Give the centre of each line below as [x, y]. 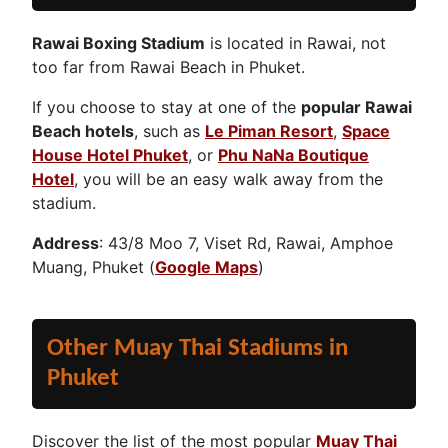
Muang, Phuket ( [93, 266]
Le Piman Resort [269, 130]
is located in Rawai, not [295, 42]
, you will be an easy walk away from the [228, 178]
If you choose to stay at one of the [166, 106]
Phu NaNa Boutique [293, 154]
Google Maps [206, 266]
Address [65, 242]
